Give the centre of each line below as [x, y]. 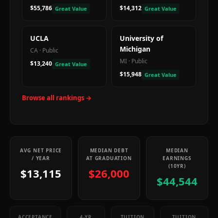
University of [141, 38]
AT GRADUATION [109, 158]
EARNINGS [177, 158]
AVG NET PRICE [41, 150]
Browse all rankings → [57, 98]
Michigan [135, 49]
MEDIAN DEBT [109, 150]
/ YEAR [41, 158]
